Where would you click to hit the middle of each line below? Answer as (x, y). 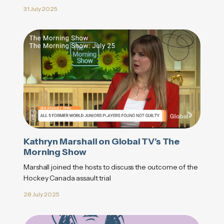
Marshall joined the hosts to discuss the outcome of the (111, 167)
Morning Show (55, 152)
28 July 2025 (41, 194)
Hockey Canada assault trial (67, 178)
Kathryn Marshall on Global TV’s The (102, 142)
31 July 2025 (40, 8)
